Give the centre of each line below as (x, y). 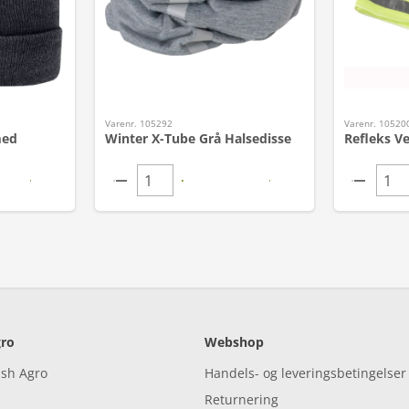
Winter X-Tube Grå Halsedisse (199, 138)
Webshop (234, 342)
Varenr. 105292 (139, 123)
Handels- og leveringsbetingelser (305, 373)
